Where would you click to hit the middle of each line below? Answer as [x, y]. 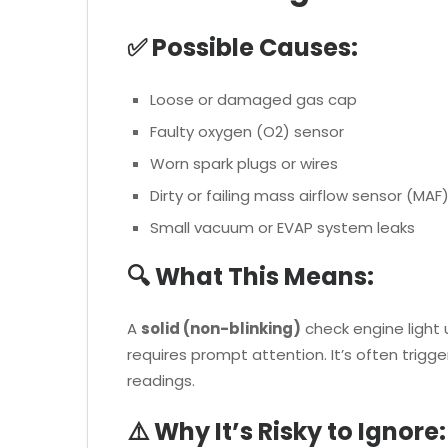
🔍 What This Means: [250, 277]
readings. [161, 381]
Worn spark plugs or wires [243, 163]
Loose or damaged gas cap [253, 99]
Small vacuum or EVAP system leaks [282, 227]
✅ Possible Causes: [242, 47]
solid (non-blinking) [221, 329]
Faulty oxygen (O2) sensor [246, 131]
